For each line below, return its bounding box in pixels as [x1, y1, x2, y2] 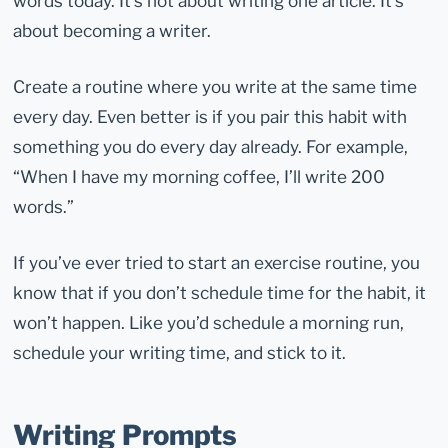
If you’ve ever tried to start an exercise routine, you [13, 252, 421, 274]
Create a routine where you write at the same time [13, 76, 418, 98]
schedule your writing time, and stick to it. [13, 342, 347, 364]
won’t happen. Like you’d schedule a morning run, [13, 312, 405, 334]
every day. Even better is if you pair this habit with [13, 106, 408, 128]
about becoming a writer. [13, 20, 212, 42]
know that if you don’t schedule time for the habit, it [13, 282, 427, 304]
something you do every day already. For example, [13, 136, 409, 158]
